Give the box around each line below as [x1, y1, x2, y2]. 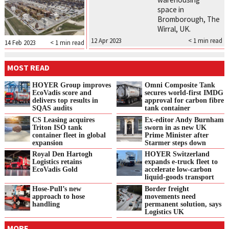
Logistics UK [144, 207, 184, 216]
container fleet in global [32, 130, 106, 139]
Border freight [144, 184, 189, 193]
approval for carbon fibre [144, 96, 224, 104]
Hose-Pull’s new [32, 184, 82, 193]
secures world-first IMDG [144, 88, 223, 97]
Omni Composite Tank [144, 80, 215, 89]
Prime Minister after [144, 130, 209, 139]
